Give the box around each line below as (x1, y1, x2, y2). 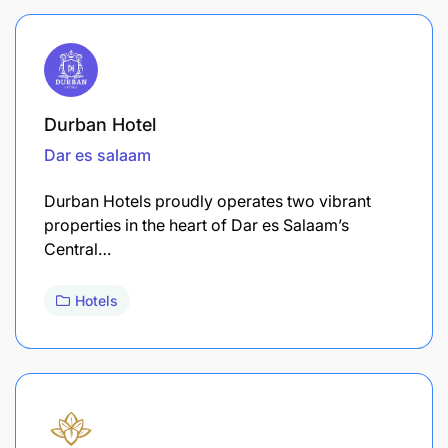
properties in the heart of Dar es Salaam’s (44, 215, 349, 236)
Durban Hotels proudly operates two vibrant (44, 191, 371, 212)
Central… (44, 239, 111, 260)
